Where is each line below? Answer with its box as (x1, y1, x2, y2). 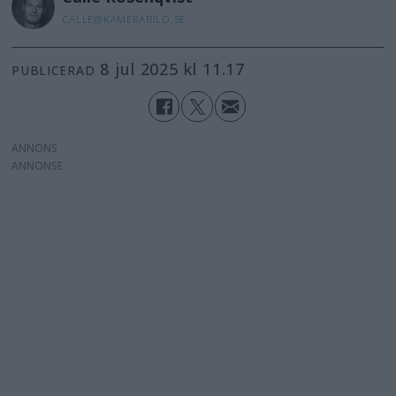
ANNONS (11, 140, 58, 156)
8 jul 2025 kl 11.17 (110, 58, 246, 80)
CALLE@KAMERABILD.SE (61, 11, 186, 26)
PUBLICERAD (11, 62, 95, 80)
